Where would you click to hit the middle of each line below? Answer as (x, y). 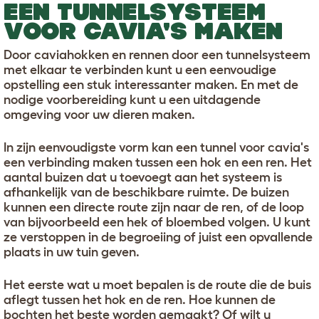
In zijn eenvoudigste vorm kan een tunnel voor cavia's (156, 147)
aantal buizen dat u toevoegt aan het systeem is (143, 177)
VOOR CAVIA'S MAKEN (143, 30)
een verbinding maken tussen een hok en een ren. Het (158, 162)
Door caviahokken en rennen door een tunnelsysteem (157, 54)
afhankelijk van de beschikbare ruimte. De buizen (146, 192)
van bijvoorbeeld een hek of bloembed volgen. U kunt (157, 222)
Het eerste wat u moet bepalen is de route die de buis (157, 284)
